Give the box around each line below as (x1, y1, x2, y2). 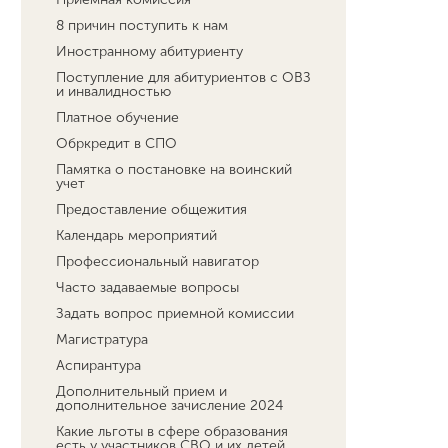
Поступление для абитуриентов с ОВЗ (56, 69, 312, 86)
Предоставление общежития (56, 201, 248, 218)
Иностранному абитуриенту (56, 43, 244, 60)
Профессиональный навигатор (56, 253, 260, 270)
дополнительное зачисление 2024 (56, 397, 284, 414)
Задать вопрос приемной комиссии (56, 305, 295, 322)
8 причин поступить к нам (56, 17, 229, 34)
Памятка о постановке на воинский (56, 161, 293, 178)
